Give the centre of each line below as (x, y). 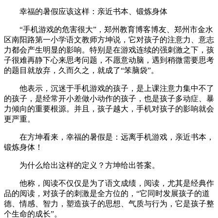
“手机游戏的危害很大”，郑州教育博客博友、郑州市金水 (109, 30)
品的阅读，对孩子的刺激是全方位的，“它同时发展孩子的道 (107, 194)
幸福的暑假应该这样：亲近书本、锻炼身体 (86, 12)
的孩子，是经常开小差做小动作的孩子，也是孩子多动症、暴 (109, 99)
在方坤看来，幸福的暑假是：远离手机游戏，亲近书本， (109, 137)
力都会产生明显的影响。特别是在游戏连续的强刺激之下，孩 (109, 50)
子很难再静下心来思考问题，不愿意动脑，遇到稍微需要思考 (109, 60)
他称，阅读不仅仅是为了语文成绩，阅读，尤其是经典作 (109, 183)
